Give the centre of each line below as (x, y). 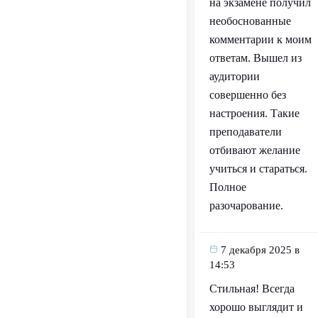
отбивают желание (254, 150)
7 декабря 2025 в (260, 250)
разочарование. (246, 206)
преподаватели (245, 132)
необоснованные (250, 21)
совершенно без (247, 95)
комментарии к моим (260, 40)
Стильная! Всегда (252, 289)
